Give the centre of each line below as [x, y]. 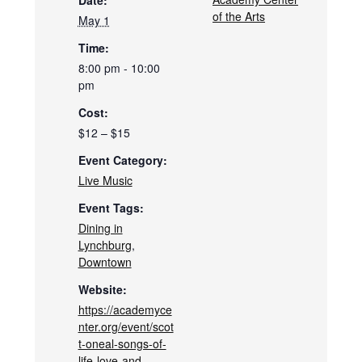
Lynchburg [105, 245]
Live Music [105, 181]
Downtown [105, 262]
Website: [102, 290]
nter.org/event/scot [126, 327]
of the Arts [239, 17]
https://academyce [125, 310]
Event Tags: [111, 208]
